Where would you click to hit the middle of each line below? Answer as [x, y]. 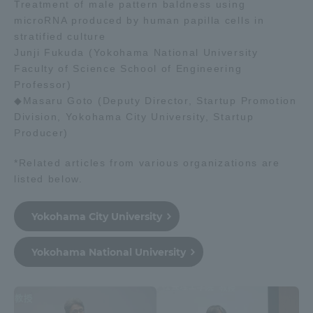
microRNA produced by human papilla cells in [139, 21]
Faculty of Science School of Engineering [128, 69]
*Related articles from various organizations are [147, 163]
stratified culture [60, 37]
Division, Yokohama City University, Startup [134, 117]
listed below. [49, 179]
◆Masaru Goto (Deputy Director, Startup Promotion [155, 101]
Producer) [42, 133]
